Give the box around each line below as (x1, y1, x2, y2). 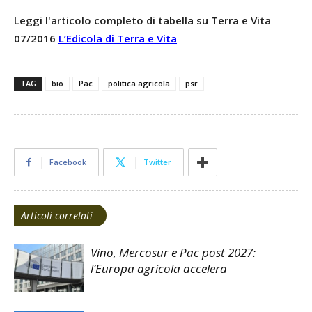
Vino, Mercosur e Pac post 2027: (91, 244, 256, 261)
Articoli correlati (21, 209, 93, 223)
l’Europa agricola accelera (91, 260, 227, 277)
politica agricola (108, 78, 170, 89)
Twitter (143, 157, 171, 168)
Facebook (49, 157, 86, 168)
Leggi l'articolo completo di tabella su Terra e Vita (14, 13, 271, 28)
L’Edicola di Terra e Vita (58, 31, 177, 46)
